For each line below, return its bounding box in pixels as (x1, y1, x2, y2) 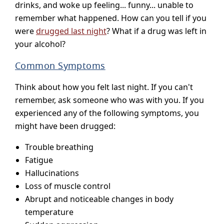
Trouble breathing (25, 141, 93, 152)
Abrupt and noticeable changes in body (25, 193, 173, 204)
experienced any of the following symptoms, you (15, 107, 199, 118)
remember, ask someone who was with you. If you (15, 94, 204, 105)
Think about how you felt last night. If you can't (15, 81, 193, 92)
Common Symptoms (15, 59, 105, 71)
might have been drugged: (15, 120, 115, 131)
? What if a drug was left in (106, 25, 206, 36)
